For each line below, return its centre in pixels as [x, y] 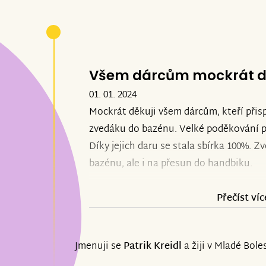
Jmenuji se [99, 247]
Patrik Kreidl [153, 247]
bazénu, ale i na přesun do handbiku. [172, 164]
